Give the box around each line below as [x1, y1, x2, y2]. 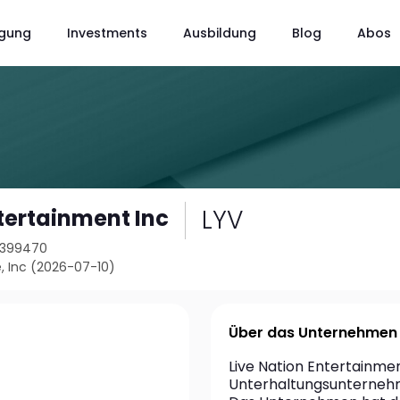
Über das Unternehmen [229, 322, 397, 343]
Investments [66, 23, 147, 42]
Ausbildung [182, 23, 256, 42]
